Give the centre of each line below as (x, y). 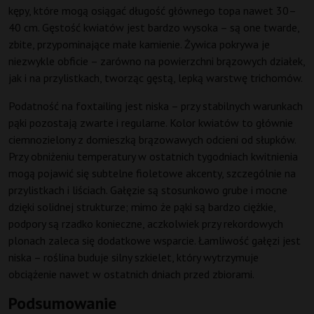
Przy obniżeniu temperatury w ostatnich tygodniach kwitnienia (153, 157)
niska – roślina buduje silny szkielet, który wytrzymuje (134, 258)
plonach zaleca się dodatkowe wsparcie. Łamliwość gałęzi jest (155, 241)
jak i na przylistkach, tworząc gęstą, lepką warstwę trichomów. (156, 78)
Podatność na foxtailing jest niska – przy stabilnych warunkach (156, 106)
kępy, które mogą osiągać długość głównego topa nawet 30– (152, 11)
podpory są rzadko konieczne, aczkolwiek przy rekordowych (146, 224)
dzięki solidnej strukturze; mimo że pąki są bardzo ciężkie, (142, 207)
